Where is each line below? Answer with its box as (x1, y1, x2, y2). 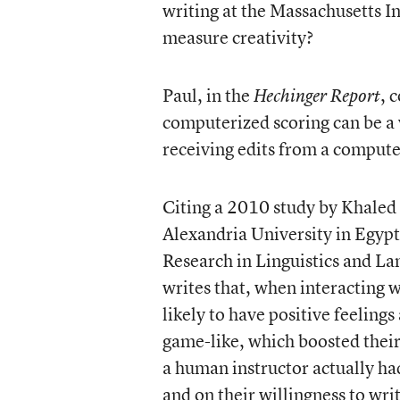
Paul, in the (162, 83, 254, 107)
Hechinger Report (253, 84, 380, 107)
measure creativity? (162, 25, 313, 49)
